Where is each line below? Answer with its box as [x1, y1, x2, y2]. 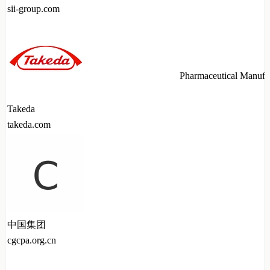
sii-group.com [7, 4, 60, 14]
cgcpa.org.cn [7, 235, 56, 246]
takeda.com [7, 119, 51, 130]
